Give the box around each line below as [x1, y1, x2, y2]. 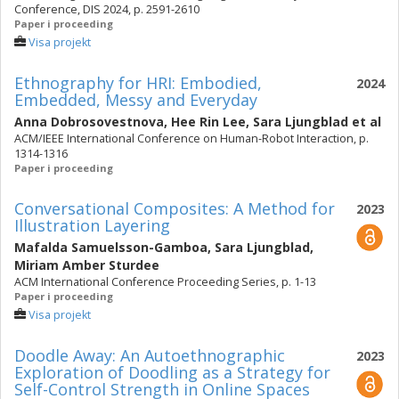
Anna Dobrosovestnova [14, 113, 164, 130]
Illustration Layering [14, 215, 170, 236]
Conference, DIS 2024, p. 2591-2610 [14, 2, 199, 17]
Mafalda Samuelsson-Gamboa [14, 239, 208, 256]
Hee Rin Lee [171, 113, 246, 130]
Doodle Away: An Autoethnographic [14, 345, 285, 366]
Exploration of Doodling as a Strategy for [14, 362, 330, 383]
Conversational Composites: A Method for [14, 198, 335, 219]
